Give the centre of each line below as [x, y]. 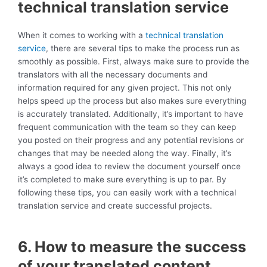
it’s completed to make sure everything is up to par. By [122, 180]
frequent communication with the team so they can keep [127, 127]
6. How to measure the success [132, 247]
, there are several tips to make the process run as [143, 49]
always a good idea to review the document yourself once [129, 167]
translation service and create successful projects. [115, 206]
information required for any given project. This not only [125, 88]
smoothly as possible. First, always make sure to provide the [133, 62]
